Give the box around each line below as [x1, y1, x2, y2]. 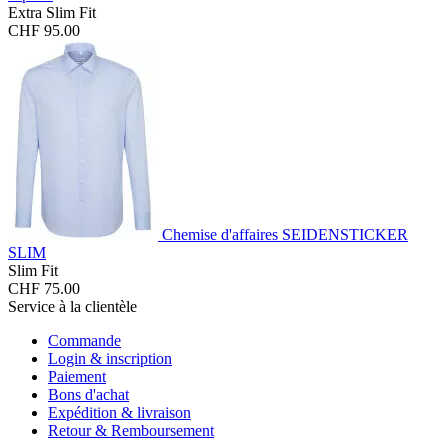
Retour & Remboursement [48, 421, 214, 439]
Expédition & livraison [48, 403, 191, 421]
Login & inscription [48, 349, 172, 367]
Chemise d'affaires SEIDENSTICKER [162, 225, 408, 243]
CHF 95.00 [8, 21, 80, 39]
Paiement [48, 367, 106, 385]
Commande [48, 331, 121, 349]
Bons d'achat [48, 385, 129, 403]
